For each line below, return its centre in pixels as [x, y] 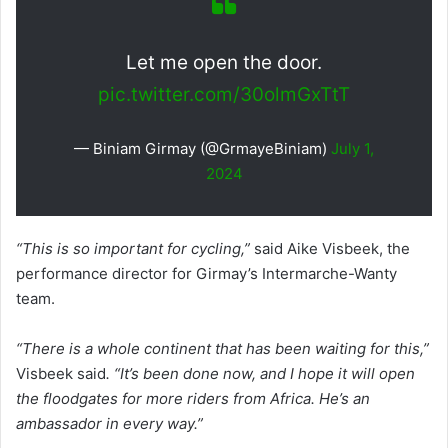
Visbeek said [61, 373]
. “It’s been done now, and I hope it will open [260, 373]
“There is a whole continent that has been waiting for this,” [222, 348]
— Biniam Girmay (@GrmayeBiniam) [202, 148]
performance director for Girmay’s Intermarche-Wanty [206, 273]
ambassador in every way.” [109, 423]
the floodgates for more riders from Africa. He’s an [193, 398]
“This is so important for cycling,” [133, 248]
